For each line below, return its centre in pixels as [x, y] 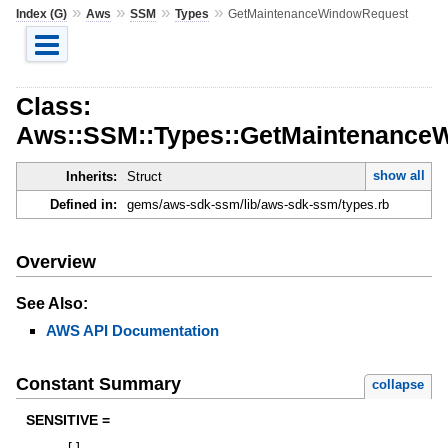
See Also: [51, 303]
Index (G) [41, 13]
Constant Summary [98, 384]
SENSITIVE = [67, 420]
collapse [398, 385]
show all [398, 176]
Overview [55, 261]
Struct [144, 177]
